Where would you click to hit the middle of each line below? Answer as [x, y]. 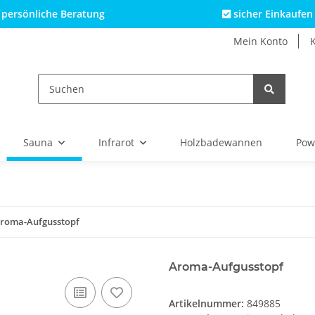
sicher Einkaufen [271, 14]
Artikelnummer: [208, 304]
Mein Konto [261, 41]
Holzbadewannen [221, 143]
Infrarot [116, 143]
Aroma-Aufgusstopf [226, 267]
